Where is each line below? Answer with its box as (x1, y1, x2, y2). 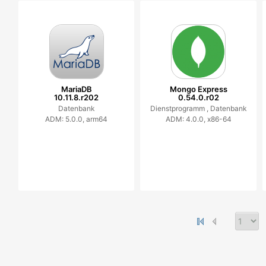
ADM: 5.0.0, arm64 (45, 115, 108, 123)
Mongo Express (169, 84, 227, 94)
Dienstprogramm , (150, 104, 210, 113)
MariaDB (61, 84, 92, 94)
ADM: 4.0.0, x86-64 (165, 115, 232, 123)
